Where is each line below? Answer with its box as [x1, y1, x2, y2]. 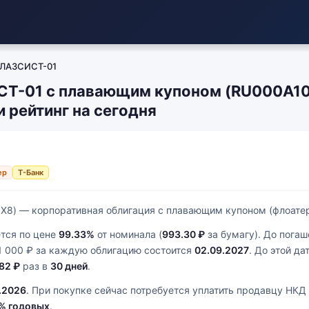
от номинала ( [94, 228, 162, 240]
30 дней [50, 260, 88, 272]
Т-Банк [18, 168, 43, 177]
